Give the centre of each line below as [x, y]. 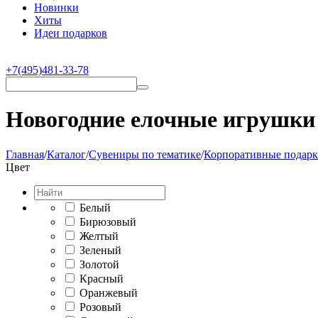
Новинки [56, 7]
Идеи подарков [71, 33]
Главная [25, 154]
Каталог [66, 154]
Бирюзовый [108, 221]
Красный [102, 278]
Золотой [99, 264]
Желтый [99, 236]
